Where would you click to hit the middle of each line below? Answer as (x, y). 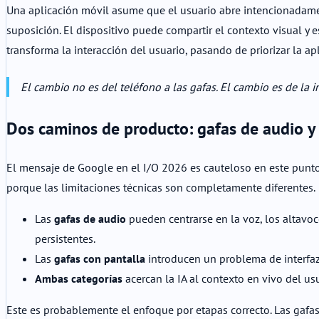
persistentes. (65, 239)
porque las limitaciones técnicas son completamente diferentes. (161, 188)
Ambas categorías (79, 279)
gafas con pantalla (100, 259)
